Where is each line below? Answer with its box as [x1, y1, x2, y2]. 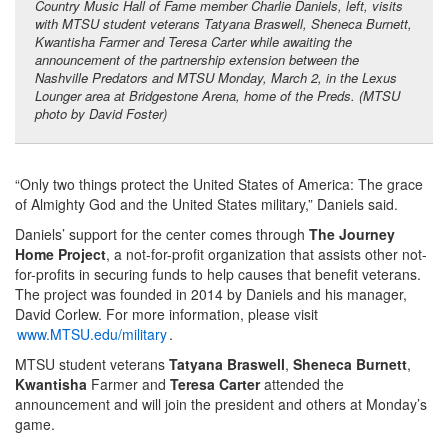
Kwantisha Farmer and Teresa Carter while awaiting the [35, 31, 352, 51]
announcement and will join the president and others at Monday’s [15, 393, 427, 414]
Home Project [15, 243, 106, 264]
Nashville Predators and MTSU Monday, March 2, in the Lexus [35, 67, 397, 87]
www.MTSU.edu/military [17, 323, 167, 344]
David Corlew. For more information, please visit [15, 303, 318, 324]
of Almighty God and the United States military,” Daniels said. [15, 193, 398, 214]
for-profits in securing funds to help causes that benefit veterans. [15, 263, 421, 284]
